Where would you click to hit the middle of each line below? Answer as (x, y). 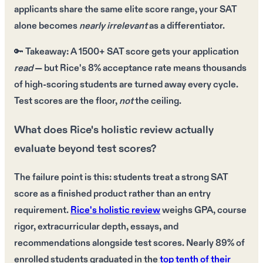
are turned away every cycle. (178, 85)
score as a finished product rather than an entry (112, 194)
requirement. (42, 210)
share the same (91, 10)
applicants (36, 10)
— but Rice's (60, 69)
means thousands (209, 69)
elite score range (160, 10)
